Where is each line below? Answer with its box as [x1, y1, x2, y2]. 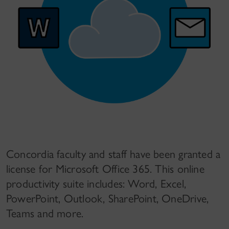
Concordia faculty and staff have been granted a [6, 147, 221, 161]
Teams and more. [6, 207, 84, 220]
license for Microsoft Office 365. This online [6, 162, 204, 176]
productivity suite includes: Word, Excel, [6, 177, 187, 191]
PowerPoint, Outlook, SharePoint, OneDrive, [6, 192, 209, 205]
